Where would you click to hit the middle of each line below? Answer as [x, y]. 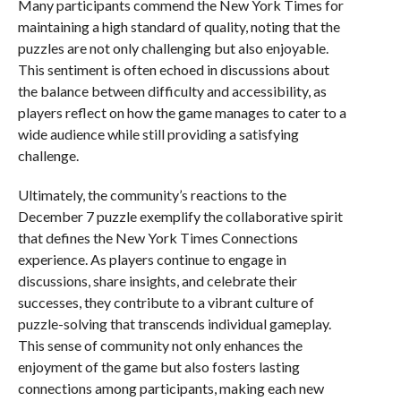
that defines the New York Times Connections [158, 238]
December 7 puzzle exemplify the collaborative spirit [180, 217]
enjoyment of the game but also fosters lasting [158, 367]
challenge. [48, 156]
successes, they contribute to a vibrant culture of [166, 303]
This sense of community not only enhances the [160, 346]
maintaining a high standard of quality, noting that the [179, 27]
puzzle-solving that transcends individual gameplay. [174, 324]
